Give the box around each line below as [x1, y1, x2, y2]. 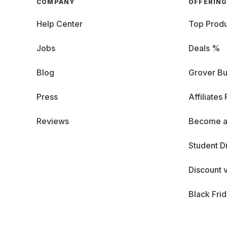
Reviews [36, 116, 69, 126]
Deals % [188, 43, 220, 53]
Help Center [36, 19, 83, 29]
